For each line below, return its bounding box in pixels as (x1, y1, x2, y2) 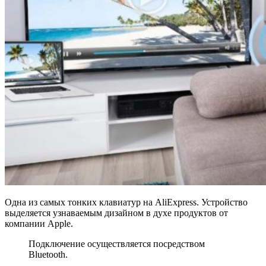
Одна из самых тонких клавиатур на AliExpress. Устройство (5, 197, 248, 208)
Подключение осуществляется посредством (28, 239, 205, 249)
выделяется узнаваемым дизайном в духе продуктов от (5, 208, 228, 218)
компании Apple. (5, 218, 73, 229)
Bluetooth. (28, 249, 68, 260)
